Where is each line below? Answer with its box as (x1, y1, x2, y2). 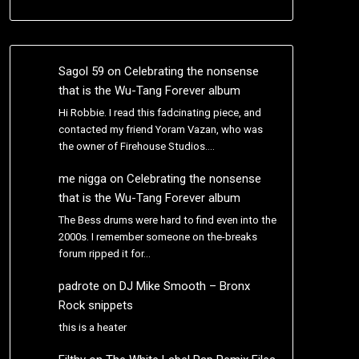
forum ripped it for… (58, 247, 151, 260)
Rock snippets (58, 298, 133, 313)
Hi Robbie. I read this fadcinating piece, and (58, 106, 261, 119)
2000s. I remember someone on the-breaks (58, 230, 257, 243)
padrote (58, 279, 99, 294)
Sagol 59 (58, 64, 104, 79)
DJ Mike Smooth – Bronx (119, 279, 250, 294)
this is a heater (58, 321, 127, 333)
